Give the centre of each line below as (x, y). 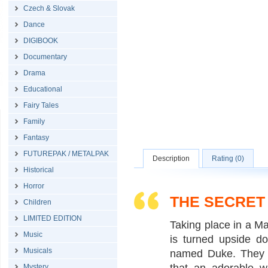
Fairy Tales (41, 105)
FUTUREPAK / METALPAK (66, 154)
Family (34, 121)
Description (171, 159)
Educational (43, 89)
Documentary (45, 57)
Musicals (38, 251)
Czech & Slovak (49, 8)
